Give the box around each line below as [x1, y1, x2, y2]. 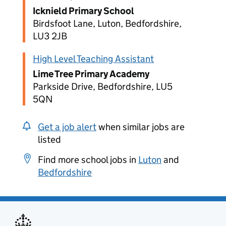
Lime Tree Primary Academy [33, 68, 149, 80]
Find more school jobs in [38, 154, 138, 165]
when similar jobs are [96, 121, 185, 133]
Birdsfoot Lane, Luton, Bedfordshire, [33, 18, 182, 29]
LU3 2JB [33, 30, 67, 42]
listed [38, 134, 61, 145]
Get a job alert [38, 121, 96, 133]
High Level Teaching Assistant [33, 53, 154, 65]
